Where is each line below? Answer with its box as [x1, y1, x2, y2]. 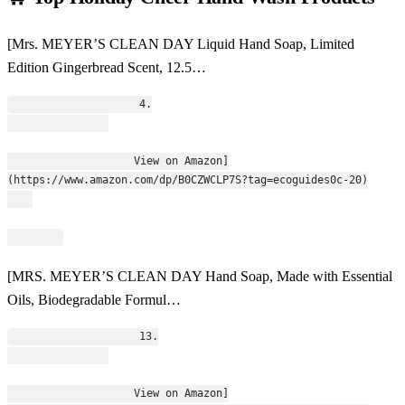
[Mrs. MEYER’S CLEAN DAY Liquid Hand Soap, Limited [7, 36, 354, 52]
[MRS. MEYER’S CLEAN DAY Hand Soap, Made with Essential [7, 268, 392, 285]
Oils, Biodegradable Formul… [7, 292, 181, 308]
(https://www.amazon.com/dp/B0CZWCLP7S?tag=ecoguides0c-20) [7, 174, 368, 187]
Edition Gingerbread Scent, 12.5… [7, 60, 206, 76]
